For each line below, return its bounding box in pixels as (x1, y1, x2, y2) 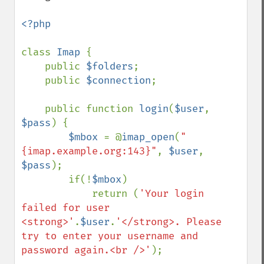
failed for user (21, 202, 110, 214)
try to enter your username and (21, 230, 198, 242)
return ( (92, 187, 139, 200)
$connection (86, 74, 151, 87)
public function (45, 103, 139, 115)
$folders (86, 60, 133, 72)
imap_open (121, 131, 174, 143)
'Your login (139, 187, 204, 200)
